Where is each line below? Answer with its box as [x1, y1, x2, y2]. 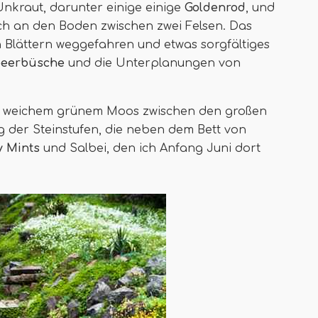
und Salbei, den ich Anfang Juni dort [40, 142, 261, 155]
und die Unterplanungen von [65, 57, 241, 70]
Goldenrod [185, 1, 246, 14]
